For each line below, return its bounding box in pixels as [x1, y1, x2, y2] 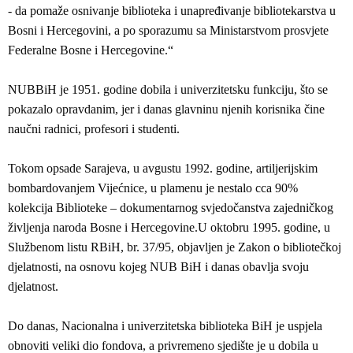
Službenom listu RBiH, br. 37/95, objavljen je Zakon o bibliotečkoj [8, 240, 341, 254]
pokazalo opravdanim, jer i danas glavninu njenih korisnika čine [8, 102, 325, 116]
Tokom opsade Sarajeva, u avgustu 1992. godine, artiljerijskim [8, 162, 318, 175]
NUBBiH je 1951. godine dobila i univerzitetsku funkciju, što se [8, 83, 328, 96]
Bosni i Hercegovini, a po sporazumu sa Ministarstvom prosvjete [8, 24, 329, 37]
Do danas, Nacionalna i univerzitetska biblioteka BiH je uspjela [8, 319, 322, 333]
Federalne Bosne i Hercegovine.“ [8, 43, 173, 57]
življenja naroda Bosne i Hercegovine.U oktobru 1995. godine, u [8, 221, 330, 234]
